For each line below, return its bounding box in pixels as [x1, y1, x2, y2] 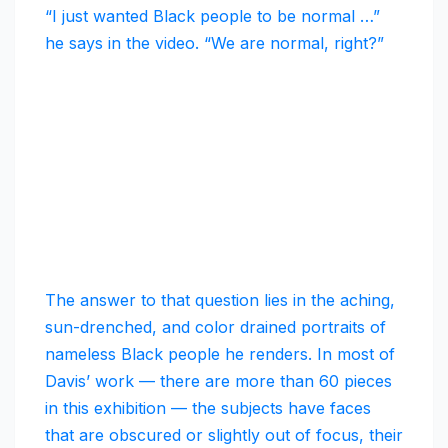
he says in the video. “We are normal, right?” [45, 33, 384, 54]
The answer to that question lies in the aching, [45, 290, 395, 311]
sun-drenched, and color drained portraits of [45, 317, 386, 338]
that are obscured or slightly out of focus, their [45, 425, 403, 446]
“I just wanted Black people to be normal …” [45, 6, 380, 27]
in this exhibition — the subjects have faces [45, 398, 371, 419]
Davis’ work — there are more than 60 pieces [45, 371, 392, 392]
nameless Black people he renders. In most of [45, 344, 395, 365]
